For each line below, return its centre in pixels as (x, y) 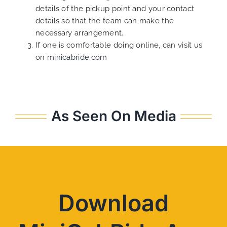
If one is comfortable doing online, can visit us (119, 45)
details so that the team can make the (105, 21)
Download (113, 203)
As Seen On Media (113, 116)
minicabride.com (77, 57)
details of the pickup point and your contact (115, 8)
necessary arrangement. (80, 33)
